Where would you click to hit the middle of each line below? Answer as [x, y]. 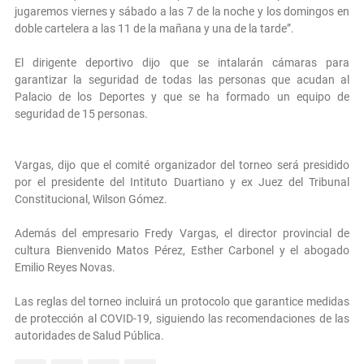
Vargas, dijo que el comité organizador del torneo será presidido [182, 165]
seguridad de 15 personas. [81, 113]
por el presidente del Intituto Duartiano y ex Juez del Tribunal [182, 182]
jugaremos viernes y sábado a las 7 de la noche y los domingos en [182, 11]
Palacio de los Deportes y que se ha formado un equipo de [182, 96]
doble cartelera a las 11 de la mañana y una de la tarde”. [154, 28]
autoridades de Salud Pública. [89, 335]
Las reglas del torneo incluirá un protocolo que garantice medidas [182, 301]
